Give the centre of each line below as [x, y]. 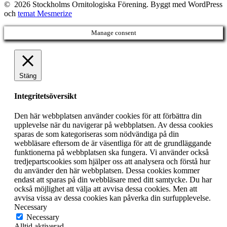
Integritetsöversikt [45, 96]
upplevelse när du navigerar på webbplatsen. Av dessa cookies [113, 125]
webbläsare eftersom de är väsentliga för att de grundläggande [113, 143]
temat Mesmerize [45, 13]
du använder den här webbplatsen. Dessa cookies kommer [107, 171]
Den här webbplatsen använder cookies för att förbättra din [108, 116]
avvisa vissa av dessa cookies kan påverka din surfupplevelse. [112, 198]
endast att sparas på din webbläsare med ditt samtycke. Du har [113, 180]
